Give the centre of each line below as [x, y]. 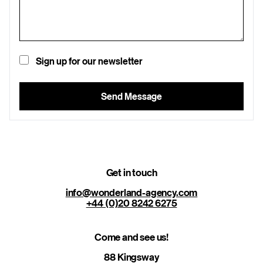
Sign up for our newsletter [89, 61]
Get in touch [131, 173]
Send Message [131, 97]
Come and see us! [131, 237]
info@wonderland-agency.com [131, 193]
